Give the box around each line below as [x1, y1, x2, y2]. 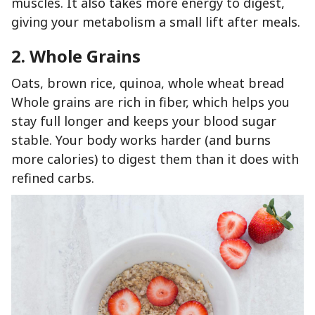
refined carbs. [11, 169, 94, 187]
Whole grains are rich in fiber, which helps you [11, 94, 290, 111]
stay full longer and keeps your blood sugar [11, 112, 276, 130]
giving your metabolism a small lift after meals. [11, 13, 300, 31]
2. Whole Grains [11, 44, 141, 68]
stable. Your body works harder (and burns [11, 131, 271, 149]
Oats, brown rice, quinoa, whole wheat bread [11, 75, 284, 92]
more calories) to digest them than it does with [11, 150, 299, 168]
